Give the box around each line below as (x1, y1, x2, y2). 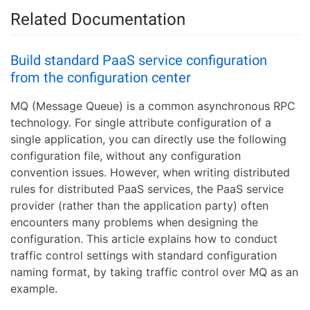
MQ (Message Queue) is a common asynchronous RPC (10, 99, 295, 113)
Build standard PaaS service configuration (10, 52, 267, 69)
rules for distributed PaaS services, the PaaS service (10, 182, 284, 197)
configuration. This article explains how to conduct (10, 232, 277, 246)
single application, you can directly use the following (10, 132, 286, 147)
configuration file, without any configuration (10, 149, 241, 163)
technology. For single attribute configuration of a (10, 116, 271, 130)
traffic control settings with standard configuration (10, 248, 277, 263)
